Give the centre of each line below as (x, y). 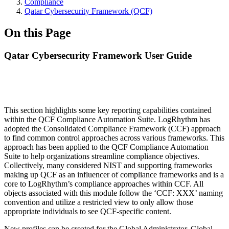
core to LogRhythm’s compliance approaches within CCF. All (104, 184)
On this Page (38, 32)
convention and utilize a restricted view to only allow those (99, 202)
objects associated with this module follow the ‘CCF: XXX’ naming (113, 193)
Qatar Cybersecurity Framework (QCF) (88, 11)
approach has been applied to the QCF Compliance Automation (106, 147)
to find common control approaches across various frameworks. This (114, 138)
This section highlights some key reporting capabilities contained (108, 110)
